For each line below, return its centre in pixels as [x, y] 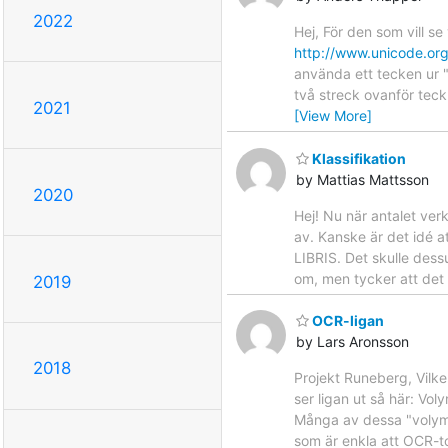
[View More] [333, 116]
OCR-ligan [346, 321]
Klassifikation [357, 158]
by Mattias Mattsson [362, 179]
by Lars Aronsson [352, 342]
